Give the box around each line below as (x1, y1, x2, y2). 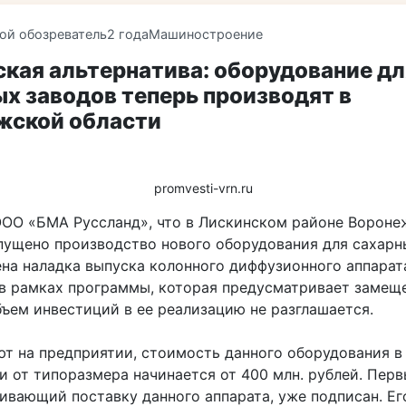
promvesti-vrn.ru (153, 180, 253, 196)
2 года (107, 25, 149, 42)
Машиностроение (149, 25, 263, 42)
